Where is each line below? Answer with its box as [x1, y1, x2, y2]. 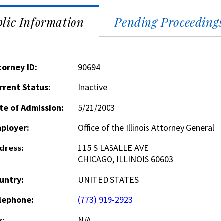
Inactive [77, 81, 107, 93]
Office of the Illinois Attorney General [77, 122, 214, 133]
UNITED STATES [77, 174, 139, 185]
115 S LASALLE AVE [77, 142, 148, 153]
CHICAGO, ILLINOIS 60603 [77, 153, 173, 165]
